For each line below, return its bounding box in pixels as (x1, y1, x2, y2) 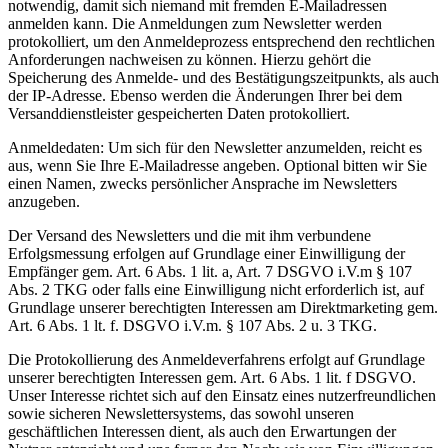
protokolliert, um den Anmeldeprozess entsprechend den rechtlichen (8, 32, 435, 50)
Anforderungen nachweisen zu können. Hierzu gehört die (8, 50, 371, 68)
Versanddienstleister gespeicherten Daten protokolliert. (8, 104, 350, 122)
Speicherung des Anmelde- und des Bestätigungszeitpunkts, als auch (8, 68, 439, 86)
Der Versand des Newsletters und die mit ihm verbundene (8, 226, 371, 244)
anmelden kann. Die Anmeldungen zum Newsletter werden (8, 14, 382, 32)
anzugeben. (8, 192, 80, 210)
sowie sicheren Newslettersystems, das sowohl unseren (8, 404, 354, 422)
